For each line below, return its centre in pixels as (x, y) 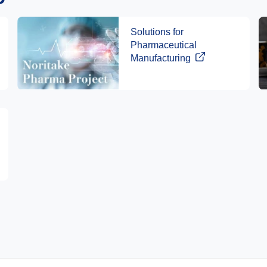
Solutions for (157, 32)
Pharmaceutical (164, 45)
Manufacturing (161, 58)
